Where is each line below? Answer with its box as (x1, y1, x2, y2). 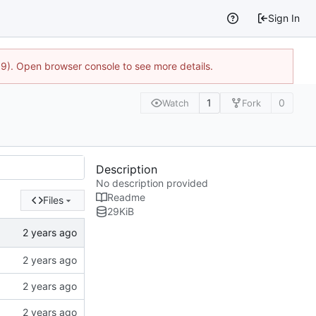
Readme (107, 191, 145, 204)
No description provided (96, 177, 208, 190)
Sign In (268, 12, 300, 25)
